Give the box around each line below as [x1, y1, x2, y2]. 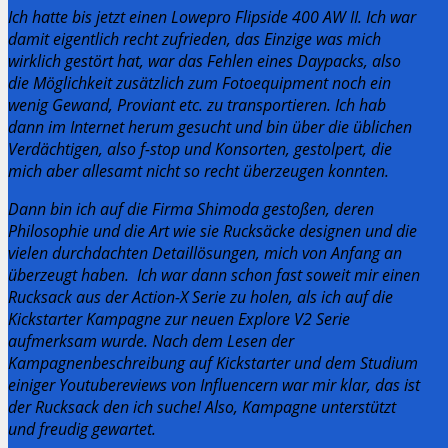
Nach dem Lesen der [152, 329, 294, 352]
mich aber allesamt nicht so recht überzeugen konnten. [8, 159, 389, 182]
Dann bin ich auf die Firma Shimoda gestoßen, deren [8, 197, 374, 220]
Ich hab [335, 93, 386, 116]
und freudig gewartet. [8, 417, 156, 440]
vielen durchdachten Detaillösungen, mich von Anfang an [8, 241, 402, 264]
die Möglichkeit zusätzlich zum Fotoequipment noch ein [8, 71, 391, 94]
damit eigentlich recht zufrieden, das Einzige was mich [8, 27, 381, 50]
